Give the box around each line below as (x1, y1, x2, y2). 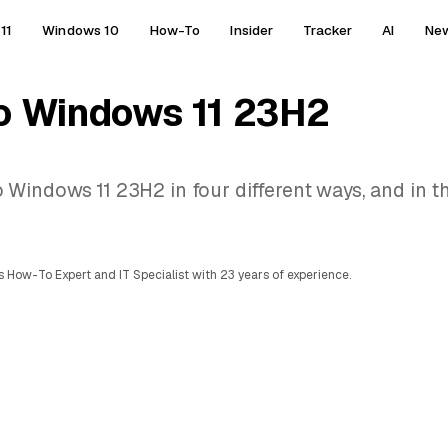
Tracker (303, 21, 353, 39)
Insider (230, 21, 274, 39)
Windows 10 (42, 21, 120, 39)
